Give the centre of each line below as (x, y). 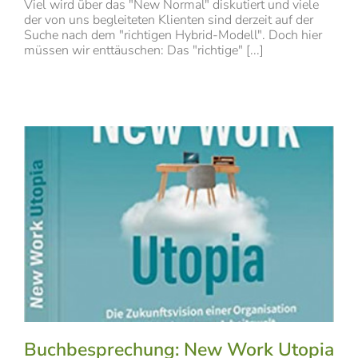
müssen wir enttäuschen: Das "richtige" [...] (144, 51)
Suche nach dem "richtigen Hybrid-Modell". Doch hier (173, 36)
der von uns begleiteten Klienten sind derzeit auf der (169, 20)
